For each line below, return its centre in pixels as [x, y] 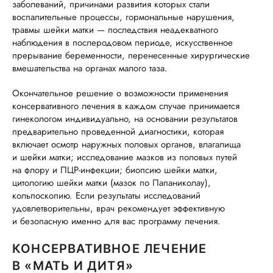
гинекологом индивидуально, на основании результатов [125, 119]
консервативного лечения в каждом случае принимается [126, 106]
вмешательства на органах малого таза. [90, 68]
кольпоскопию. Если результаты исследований [106, 196]
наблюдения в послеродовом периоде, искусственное [122, 43]
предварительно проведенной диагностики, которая [118, 132]
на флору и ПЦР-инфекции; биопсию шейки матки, [115, 170]
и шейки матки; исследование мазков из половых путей [125, 157]
